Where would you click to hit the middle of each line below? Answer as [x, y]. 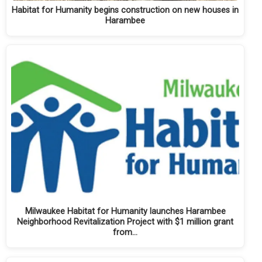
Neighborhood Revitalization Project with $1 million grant [125, 222]
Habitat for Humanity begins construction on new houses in [125, 10]
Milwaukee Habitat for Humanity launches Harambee [125, 212]
